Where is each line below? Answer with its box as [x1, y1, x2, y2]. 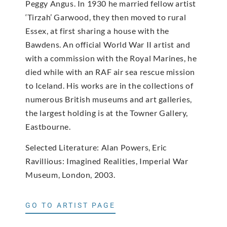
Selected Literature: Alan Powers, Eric [25, 142, 167, 153]
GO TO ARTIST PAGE [25, 201, 116, 209]
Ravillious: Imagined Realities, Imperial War [25, 156, 188, 166]
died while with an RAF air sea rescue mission [25, 66, 196, 77]
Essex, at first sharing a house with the [25, 25, 170, 35]
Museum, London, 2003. [25, 170, 116, 180]
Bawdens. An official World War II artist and [25, 39, 191, 49]
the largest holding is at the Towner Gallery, [25, 107, 188, 118]
